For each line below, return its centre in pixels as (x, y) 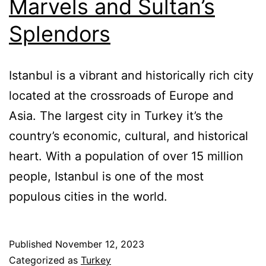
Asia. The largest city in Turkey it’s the (116, 115)
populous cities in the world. (88, 196)
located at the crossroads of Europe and (121, 95)
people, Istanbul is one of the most (106, 176)
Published (32, 244)
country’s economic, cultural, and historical (129, 136)
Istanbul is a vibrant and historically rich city (131, 75)
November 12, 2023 (100, 244)
